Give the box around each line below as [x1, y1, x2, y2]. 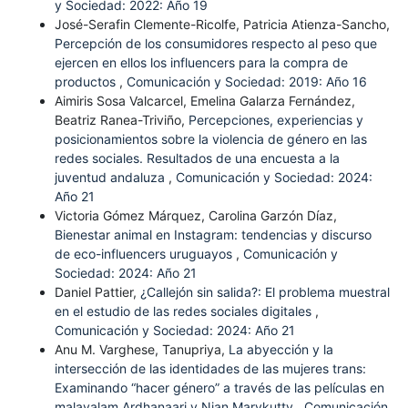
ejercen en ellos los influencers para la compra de [54, 54, 348, 70]
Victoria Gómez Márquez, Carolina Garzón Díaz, [54, 207, 337, 223]
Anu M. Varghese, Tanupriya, [54, 341, 229, 357]
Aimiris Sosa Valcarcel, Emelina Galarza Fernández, [54, 92, 355, 108]
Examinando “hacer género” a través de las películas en [54, 379, 384, 395]
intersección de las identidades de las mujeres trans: [54, 360, 366, 376]
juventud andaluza [54, 168, 168, 185]
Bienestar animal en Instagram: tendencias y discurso [54, 226, 372, 242]
